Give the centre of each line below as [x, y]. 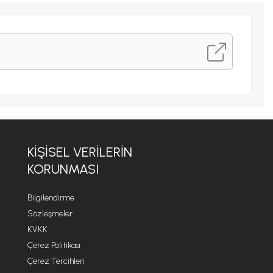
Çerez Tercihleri [56, 261]
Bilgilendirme [51, 198]
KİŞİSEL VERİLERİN [80, 152]
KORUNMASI [63, 169]
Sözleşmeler [50, 214]
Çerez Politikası [54, 246]
